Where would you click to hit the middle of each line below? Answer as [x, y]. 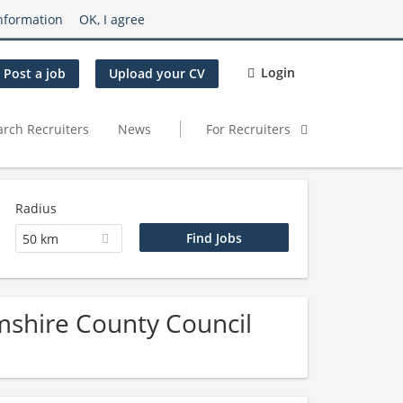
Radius [36, 208]
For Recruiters [250, 129]
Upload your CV [157, 74]
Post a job [35, 74]
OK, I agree [112, 19]
